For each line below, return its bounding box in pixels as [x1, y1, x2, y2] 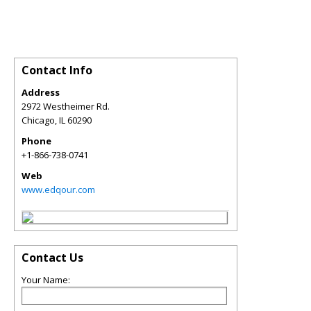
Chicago [22, 113, 55, 126]
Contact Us [22, 249, 83, 265]
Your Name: [22, 273, 70, 286]
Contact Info [22, 62, 92, 78]
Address [22, 85, 60, 99]
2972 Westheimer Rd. [22, 99, 110, 112]
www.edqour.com [22, 183, 95, 196]
